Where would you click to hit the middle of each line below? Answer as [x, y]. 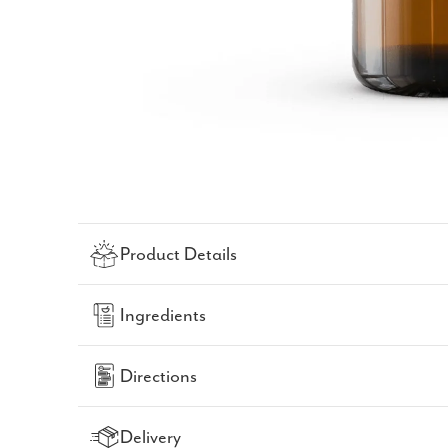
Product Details [179, 254]
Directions [159, 376]
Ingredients [163, 315]
